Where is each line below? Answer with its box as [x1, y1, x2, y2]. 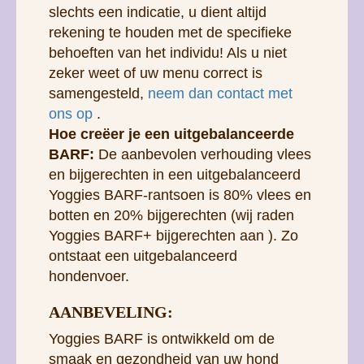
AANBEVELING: [49, 302, 173, 321]
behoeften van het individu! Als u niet [49, 44, 287, 61]
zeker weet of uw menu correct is [49, 64, 262, 81]
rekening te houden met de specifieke [49, 24, 292, 41]
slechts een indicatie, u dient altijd [49, 3, 266, 20]
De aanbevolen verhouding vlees [94, 145, 311, 162]
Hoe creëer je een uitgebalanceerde [49, 125, 294, 142]
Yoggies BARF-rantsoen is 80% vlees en [49, 186, 311, 203]
